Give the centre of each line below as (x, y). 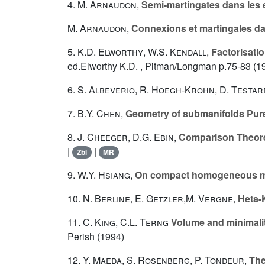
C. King (99, 222)
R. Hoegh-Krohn (177, 90)
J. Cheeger (103, 137)
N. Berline (106, 199)
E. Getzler (159, 199)
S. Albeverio (106, 90)
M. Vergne (209, 199)
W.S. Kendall (177, 52)
